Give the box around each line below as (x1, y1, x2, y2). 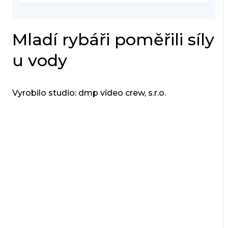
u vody (12, 50, 67, 71)
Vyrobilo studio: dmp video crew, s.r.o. (12, 88, 166, 98)
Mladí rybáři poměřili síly (12, 30, 214, 50)
